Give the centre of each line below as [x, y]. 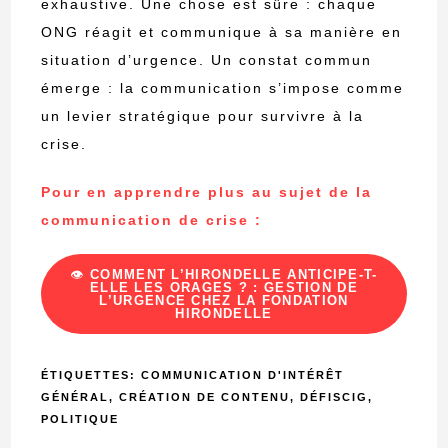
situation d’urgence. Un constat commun [207, 60]
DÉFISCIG [334, 397]
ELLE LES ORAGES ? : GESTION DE [223, 288]
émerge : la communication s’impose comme [223, 88]
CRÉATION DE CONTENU [205, 397]
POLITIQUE [80, 419]
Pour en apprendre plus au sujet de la [207, 192]
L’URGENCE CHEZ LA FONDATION [224, 301]
